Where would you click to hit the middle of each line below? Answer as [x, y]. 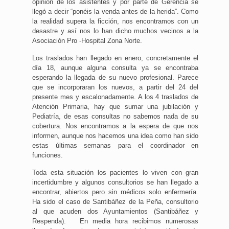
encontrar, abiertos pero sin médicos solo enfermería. [116, 192]
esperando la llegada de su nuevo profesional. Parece [116, 78]
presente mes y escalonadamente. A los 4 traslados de [116, 97]
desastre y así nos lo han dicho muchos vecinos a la [116, 31]
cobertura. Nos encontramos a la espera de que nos [116, 126]
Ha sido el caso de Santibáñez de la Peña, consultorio [116, 202]
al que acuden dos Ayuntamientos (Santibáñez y [116, 212]
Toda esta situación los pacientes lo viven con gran [116, 173]
